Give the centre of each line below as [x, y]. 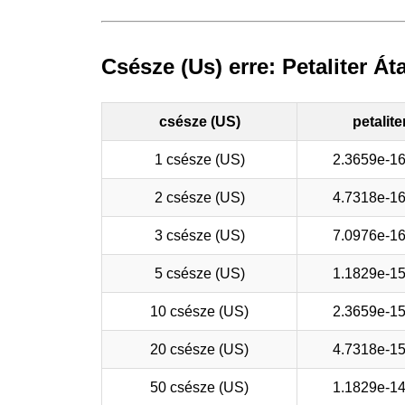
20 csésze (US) [199, 349]
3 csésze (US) [199, 235]
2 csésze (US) [199, 197]
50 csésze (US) [199, 387]
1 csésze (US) [199, 159]
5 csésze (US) [199, 273]
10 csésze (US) [199, 311]
